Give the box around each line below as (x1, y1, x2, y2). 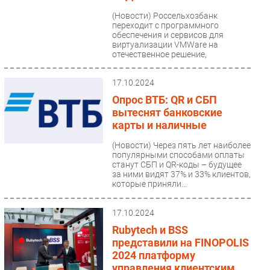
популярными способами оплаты (111, 149, 245, 160)
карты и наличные (111, 118, 207, 131)
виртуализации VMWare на (111, 39, 218, 49)
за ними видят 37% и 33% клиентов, (111, 169, 251, 179)
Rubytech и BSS (111, 223, 188, 236)
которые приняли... (111, 178, 187, 189)
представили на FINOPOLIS (111, 236, 249, 249)
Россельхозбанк (152, 10, 218, 20)
